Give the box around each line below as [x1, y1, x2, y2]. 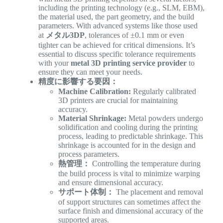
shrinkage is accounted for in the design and [58, 140, 196, 149]
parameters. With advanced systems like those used [38, 21, 198, 30]
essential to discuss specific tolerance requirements [38, 49, 196, 58]
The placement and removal [113, 187, 203, 196]
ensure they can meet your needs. [38, 67, 142, 76]
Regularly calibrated [130, 87, 196, 96]
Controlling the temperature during [90, 159, 201, 168]
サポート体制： [58, 187, 114, 196]
